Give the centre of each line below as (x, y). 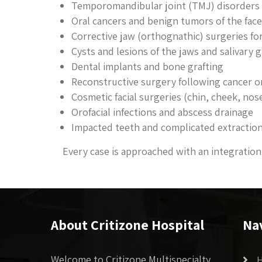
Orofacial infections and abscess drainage (162, 112)
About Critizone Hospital (127, 225)
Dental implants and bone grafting (147, 67)
